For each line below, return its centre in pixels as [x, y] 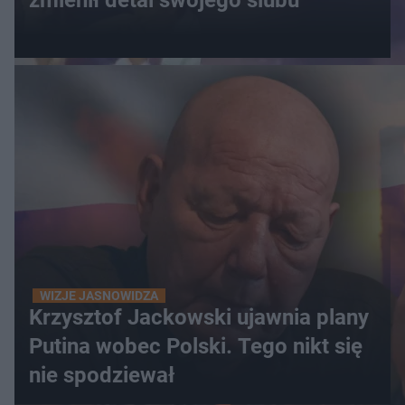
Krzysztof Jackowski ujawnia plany [199, 317]
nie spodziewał [102, 375]
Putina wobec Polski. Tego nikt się [196, 346]
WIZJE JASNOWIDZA [99, 296]
